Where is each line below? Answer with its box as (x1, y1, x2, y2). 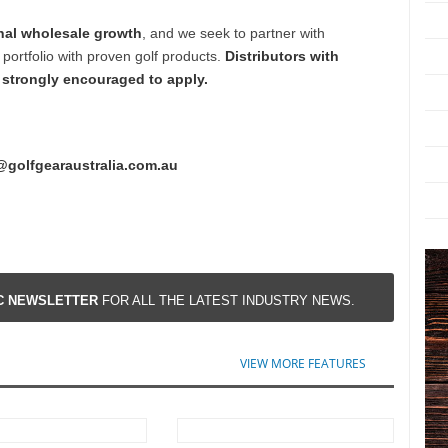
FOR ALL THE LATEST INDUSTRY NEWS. (97, 293, 355, 308)
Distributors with (225, 48, 339, 64)
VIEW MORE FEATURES (240, 355, 367, 372)
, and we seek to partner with (142, 25, 325, 41)
